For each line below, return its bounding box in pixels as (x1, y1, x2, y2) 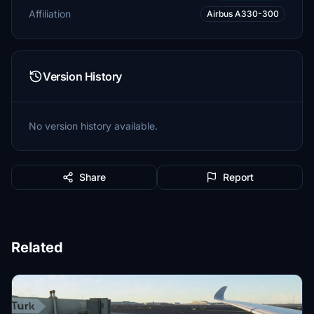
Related (11, 239, 63, 256)
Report (223, 171, 254, 183)
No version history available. (29, 120, 158, 132)
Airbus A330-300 (207, 8, 279, 19)
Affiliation (29, 8, 71, 20)
